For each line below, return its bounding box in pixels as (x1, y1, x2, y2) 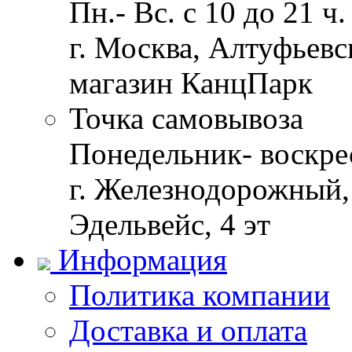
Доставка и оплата (69, 313, 307, 347)
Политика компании (69, 278, 330, 312)
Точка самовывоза (69, 101, 303, 135)
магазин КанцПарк (69, 66, 313, 100)
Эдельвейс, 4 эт (69, 207, 270, 241)
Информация (58, 243, 227, 277)
